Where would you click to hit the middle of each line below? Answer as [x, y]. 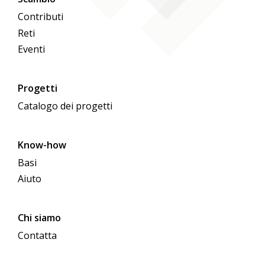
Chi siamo [40, 218]
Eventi [32, 49]
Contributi [41, 17]
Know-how [42, 145]
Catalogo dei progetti [65, 106]
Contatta [38, 236]
